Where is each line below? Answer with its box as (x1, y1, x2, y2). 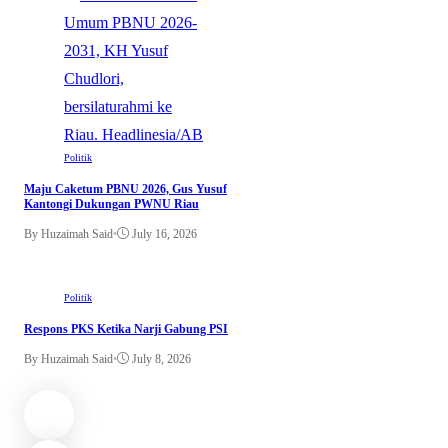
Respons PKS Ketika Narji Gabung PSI (24, 321, 228, 336)
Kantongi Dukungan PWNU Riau (24, 196, 199, 211)
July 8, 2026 (132, 351, 191, 366)
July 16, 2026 (132, 226, 197, 241)
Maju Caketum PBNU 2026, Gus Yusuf (24, 181, 227, 196)
